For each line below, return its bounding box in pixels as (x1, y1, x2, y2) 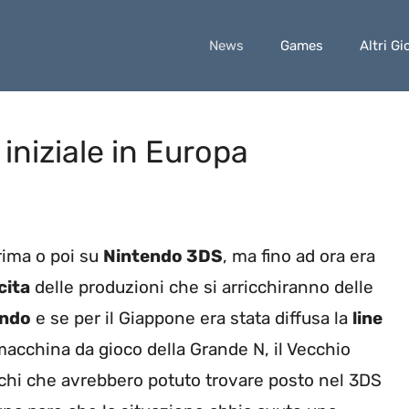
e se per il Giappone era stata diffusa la (31, 308, 352, 330)
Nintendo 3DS (103, 246, 223, 267)
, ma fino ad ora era (223, 246, 375, 267)
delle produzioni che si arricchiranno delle (30, 277, 373, 299)
